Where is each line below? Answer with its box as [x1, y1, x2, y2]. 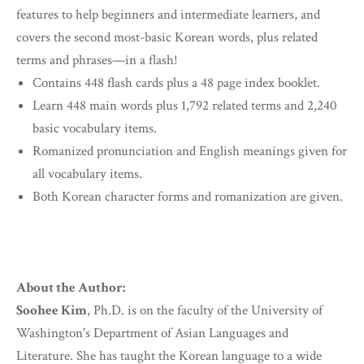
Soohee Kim [16, 301, 87, 320]
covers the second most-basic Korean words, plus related [16, 28, 318, 47]
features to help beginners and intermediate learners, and [16, 6, 320, 24]
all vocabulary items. [32, 165, 142, 184]
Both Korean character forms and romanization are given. [32, 188, 343, 206]
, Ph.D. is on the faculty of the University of [87, 301, 323, 320]
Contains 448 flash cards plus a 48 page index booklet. [32, 74, 320, 93]
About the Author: [16, 279, 125, 297]
